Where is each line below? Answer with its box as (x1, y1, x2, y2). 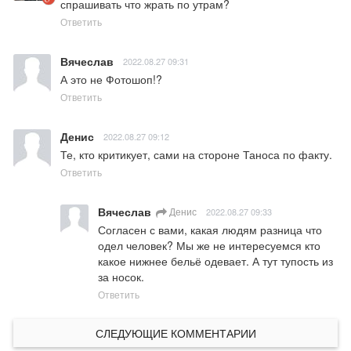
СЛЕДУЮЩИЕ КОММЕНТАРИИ (95, 325, 256, 342)
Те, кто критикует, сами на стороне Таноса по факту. (60, 147, 332, 163)
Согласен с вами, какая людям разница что (98, 222, 322, 238)
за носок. (98, 269, 144, 285)
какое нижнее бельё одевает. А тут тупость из (98, 253, 333, 270)
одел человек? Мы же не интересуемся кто (98, 237, 320, 254)
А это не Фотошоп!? (60, 71, 162, 88)
